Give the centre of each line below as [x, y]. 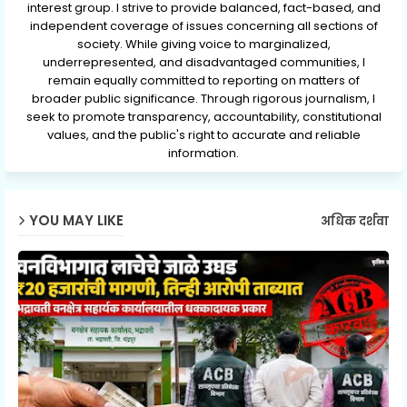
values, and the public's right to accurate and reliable [203, 135]
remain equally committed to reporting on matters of [203, 81]
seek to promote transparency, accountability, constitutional [203, 117]
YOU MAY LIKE [76, 220]
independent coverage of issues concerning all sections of [203, 26]
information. [203, 154]
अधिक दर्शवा [355, 221]
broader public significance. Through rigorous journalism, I [203, 99]
